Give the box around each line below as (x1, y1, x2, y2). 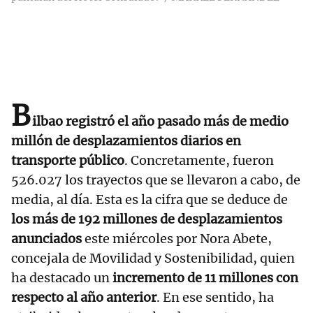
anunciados (11, 231, 85, 247)
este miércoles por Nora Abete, (85, 231, 272, 247)
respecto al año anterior (11, 289, 156, 306)
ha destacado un (11, 270, 110, 286)
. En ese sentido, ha (156, 289, 274, 306)
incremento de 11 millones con (110, 270, 298, 286)
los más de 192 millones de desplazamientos (11, 211, 282, 228)
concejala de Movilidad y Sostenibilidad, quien (11, 250, 295, 267)
